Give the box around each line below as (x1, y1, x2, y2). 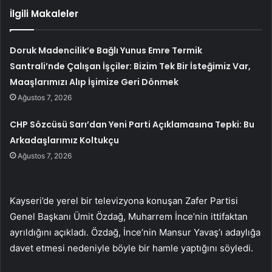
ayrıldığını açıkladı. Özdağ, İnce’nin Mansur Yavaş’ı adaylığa (10, 226, 260, 238)
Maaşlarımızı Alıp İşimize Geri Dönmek (10, 75, 179, 88)
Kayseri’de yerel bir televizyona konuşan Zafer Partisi (10, 194, 238, 206)
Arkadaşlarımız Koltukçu (10, 134, 120, 146)
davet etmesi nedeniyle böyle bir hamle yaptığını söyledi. (10, 242, 253, 254)
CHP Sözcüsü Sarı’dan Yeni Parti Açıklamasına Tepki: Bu (10, 118, 255, 131)
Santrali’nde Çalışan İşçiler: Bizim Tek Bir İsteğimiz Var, (10, 59, 251, 72)
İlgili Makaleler (10, 7, 78, 20)
